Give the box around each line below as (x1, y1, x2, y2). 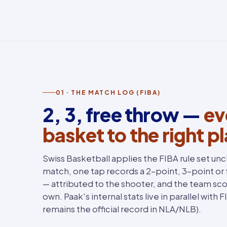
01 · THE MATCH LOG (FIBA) (56, 89, 161, 96)
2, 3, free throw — (43, 103, 204, 126)
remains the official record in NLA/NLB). (43, 204, 201, 214)
